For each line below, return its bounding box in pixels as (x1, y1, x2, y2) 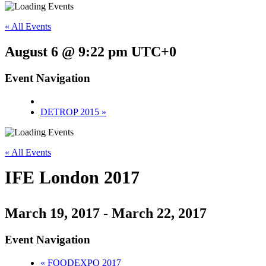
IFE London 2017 (5, 167, 140, 187)
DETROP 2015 (40, 106, 102, 117)
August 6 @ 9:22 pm (5, 44, 128, 60)
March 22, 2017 (112, 205, 207, 221)
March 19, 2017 (5, 205, 100, 221)
